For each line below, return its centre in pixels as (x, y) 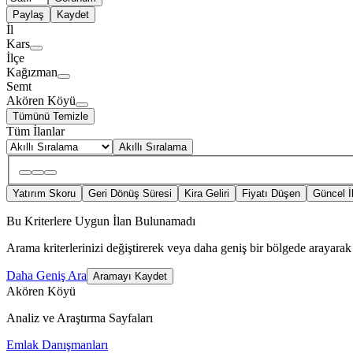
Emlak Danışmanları (57, 344)
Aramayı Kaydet (130, 276)
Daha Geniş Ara (46, 275)
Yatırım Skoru (44, 193)
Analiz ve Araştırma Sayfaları (80, 318)
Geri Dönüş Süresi (130, 193)
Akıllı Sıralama (153, 147)
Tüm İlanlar (35, 132)
